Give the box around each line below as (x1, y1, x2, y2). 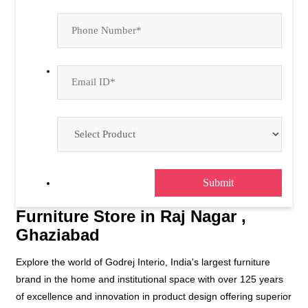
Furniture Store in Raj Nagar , (16, 206, 246, 225)
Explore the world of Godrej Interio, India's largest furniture (16, 256, 270, 267)
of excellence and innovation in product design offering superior (16, 290, 291, 302)
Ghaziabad (16, 225, 100, 244)
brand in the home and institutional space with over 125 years (16, 273, 283, 285)
